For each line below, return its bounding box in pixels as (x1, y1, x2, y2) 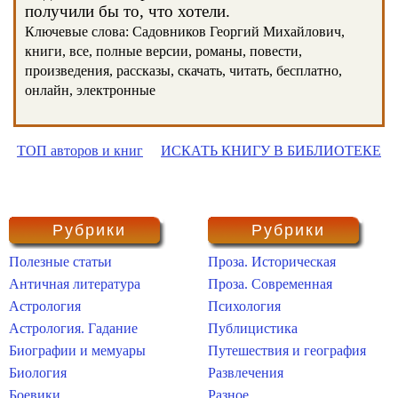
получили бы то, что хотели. (25, 2, 230, 20)
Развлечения (208, 365, 283, 380)
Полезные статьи (9, 254, 112, 269)
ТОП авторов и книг (17, 143, 143, 158)
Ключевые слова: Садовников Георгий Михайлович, (25, 24, 345, 39)
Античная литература (9, 276, 140, 291)
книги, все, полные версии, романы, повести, (25, 44, 302, 59)
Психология (208, 298, 281, 314)
